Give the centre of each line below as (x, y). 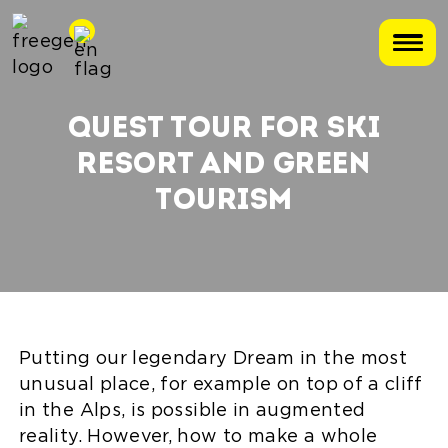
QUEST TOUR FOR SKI (224, 129)
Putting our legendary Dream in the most (213, 359)
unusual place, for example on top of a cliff (221, 385)
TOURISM (224, 201)
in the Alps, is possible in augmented (192, 411)
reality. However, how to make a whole (198, 437)
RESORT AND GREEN (224, 165)
